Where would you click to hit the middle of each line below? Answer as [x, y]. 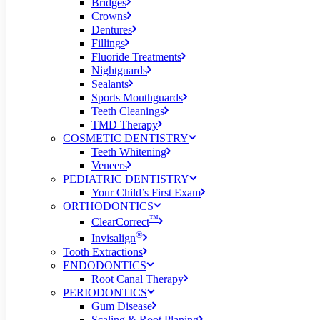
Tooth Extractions [103, 251]
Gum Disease [122, 306]
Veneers [109, 165]
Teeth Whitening [129, 152]
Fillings [108, 43]
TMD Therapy [125, 125]
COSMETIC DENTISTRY [126, 138]
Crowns [109, 16]
